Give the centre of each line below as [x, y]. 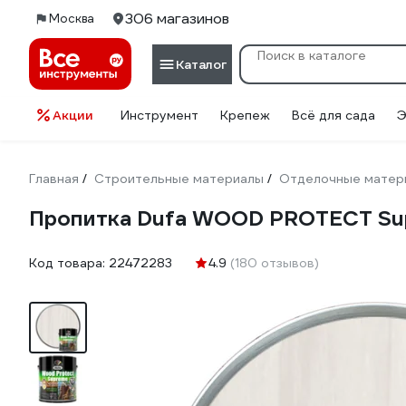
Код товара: [69, 263]
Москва [72, 19]
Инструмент [159, 115]
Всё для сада [333, 115]
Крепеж [245, 115]
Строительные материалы [179, 179]
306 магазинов [177, 19]
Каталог [201, 64]
